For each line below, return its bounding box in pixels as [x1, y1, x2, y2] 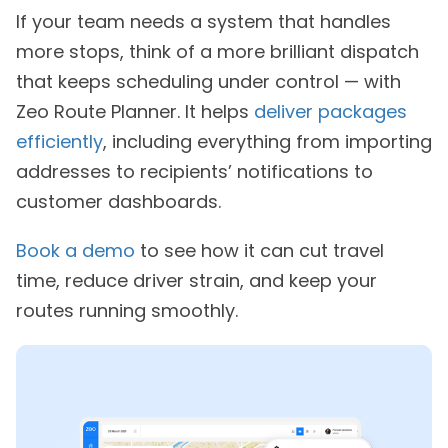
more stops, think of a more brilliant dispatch [16, 39, 419, 65]
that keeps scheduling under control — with [16, 69, 401, 95]
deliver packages [254, 99, 407, 125]
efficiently [16, 129, 103, 155]
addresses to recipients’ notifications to [16, 159, 373, 185]
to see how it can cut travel [135, 238, 384, 264]
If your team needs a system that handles [16, 9, 391, 35]
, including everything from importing [103, 129, 432, 155]
